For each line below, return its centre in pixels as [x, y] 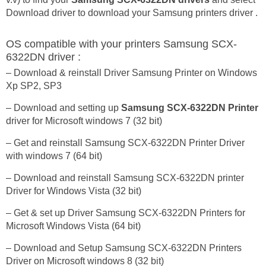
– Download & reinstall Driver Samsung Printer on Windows [132, 73]
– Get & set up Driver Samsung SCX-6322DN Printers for [126, 213]
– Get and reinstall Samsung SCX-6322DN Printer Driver [125, 143]
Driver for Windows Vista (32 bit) [74, 191]
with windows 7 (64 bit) [54, 156]
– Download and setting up [64, 108]
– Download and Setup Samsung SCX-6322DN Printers [124, 248]
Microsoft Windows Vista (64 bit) [73, 226]
